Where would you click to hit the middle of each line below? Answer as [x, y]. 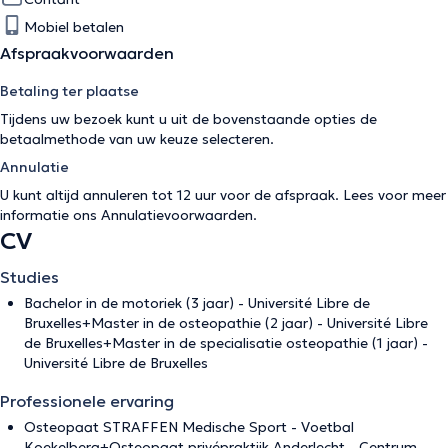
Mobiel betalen [74, 26]
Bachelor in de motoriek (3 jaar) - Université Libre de [197, 302]
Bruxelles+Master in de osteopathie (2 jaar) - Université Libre [226, 322]
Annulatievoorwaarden [177, 214]
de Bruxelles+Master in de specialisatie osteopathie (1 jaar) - [226, 342]
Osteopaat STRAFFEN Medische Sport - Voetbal [189, 426]
